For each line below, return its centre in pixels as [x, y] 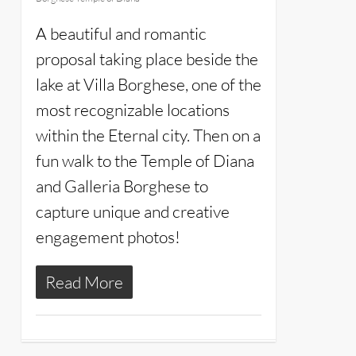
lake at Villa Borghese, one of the [148, 85]
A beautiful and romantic [121, 34]
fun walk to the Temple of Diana [145, 161]
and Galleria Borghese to [122, 186]
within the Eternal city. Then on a [148, 135]
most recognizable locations [132, 110]
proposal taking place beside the [147, 59]
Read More [84, 282]
